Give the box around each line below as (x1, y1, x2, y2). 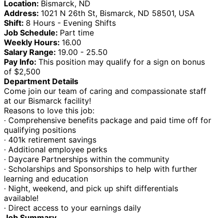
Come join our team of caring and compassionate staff (4, 86, 206, 96)
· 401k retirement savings (4, 134, 96, 145)
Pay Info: (4, 56, 38, 67)
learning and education (4, 173, 88, 183)
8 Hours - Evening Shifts (26, 18, 116, 28)
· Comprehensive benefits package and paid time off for (4, 115, 211, 125)
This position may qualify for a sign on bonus (38, 56, 205, 67)
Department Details (4, 76, 78, 86)
